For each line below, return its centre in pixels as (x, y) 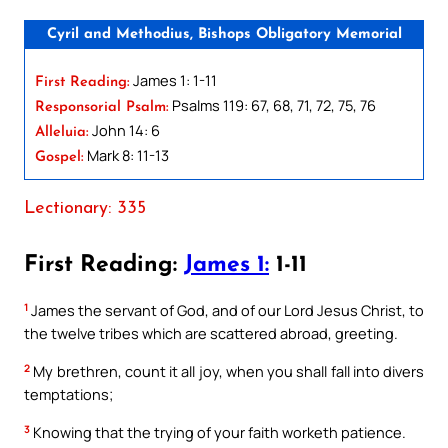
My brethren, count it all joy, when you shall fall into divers (227, 371)
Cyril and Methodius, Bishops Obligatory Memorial (224, 34)
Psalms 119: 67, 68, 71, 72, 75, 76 (272, 104)
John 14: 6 (124, 129)
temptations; (68, 394)
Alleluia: (62, 132)
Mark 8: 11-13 (126, 154)
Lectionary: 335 (85, 208)
